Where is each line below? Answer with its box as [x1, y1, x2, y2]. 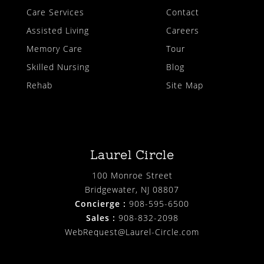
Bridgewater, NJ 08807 [85, 184, 179, 195]
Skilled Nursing [26, 61, 90, 72]
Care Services [26, 6, 84, 18]
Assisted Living [26, 25, 89, 36]
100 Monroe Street [91, 170, 173, 181]
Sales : [85, 212, 118, 223]
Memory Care [26, 43, 82, 54]
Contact [166, 6, 200, 18]
